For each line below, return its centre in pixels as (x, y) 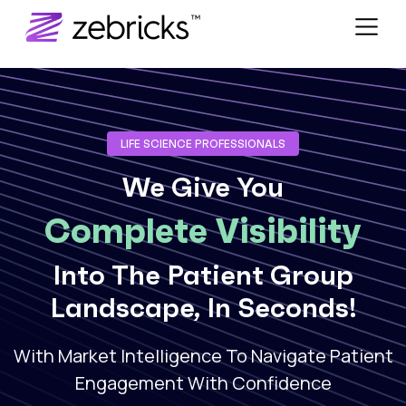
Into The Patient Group (203, 275)
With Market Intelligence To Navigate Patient (203, 355)
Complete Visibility (203, 231)
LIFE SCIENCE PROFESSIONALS (203, 143)
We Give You (203, 187)
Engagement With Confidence (203, 382)
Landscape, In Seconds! (203, 307)
